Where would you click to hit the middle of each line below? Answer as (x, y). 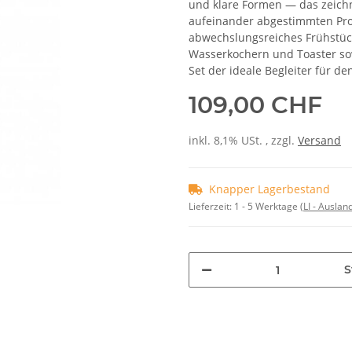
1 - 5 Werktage (267, 207)
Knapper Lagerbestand (269, 189)
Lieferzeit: (211, 207)
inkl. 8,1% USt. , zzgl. (243, 141)
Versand (319, 141)
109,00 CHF (255, 105)
